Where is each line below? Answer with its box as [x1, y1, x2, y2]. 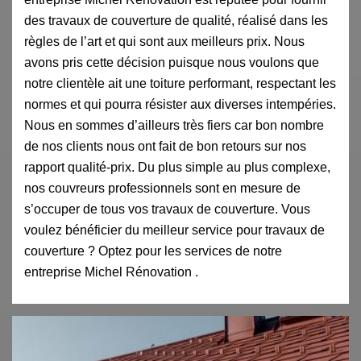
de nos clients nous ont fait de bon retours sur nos [24, 139, 306, 153]
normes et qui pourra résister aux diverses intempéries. [24, 97, 336, 111]
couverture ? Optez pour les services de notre [24, 243, 282, 258]
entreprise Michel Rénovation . [24, 264, 198, 279]
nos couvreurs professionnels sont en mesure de [24, 180, 301, 195]
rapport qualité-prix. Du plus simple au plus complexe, [24, 160, 330, 174]
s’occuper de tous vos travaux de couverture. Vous [24, 201, 310, 216]
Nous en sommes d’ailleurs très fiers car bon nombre [24, 118, 324, 132]
